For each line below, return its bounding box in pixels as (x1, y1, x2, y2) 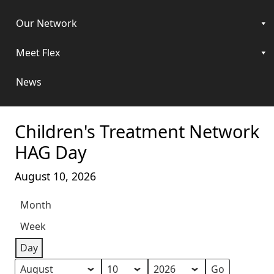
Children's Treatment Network (15, 119, 259, 144)
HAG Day (15, 140, 87, 165)
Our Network (16, 17, 77, 31)
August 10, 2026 (15, 169, 96, 184)
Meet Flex (16, 46, 60, 60)
